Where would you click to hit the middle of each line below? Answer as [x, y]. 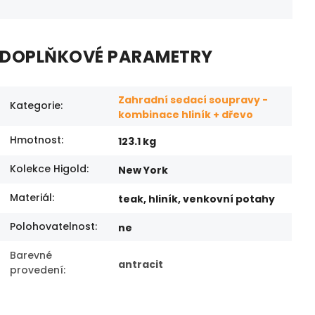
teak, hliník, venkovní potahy [197, 199]
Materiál [31, 197]
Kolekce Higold [49, 168]
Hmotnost [36, 140]
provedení [37, 270]
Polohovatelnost [53, 226]
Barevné [31, 255]
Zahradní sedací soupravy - [193, 99]
